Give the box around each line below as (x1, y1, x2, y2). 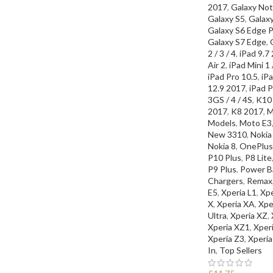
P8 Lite (245, 152, 272, 163)
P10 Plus (208, 152, 241, 163)
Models (208, 117, 236, 128)
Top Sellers (219, 244, 262, 255)
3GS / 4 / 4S (208, 94, 252, 105)
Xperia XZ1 (208, 221, 250, 232)
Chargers (208, 175, 243, 186)
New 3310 (208, 129, 247, 140)
